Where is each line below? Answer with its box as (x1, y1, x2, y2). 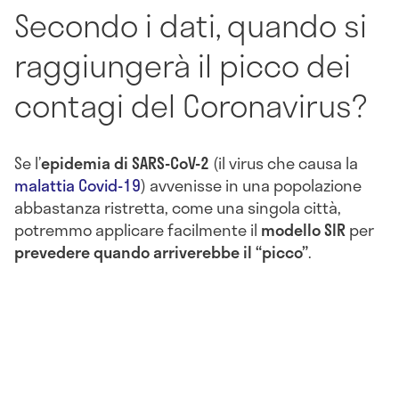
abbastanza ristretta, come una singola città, (14, 195, 341, 221)
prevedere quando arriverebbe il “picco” (14, 240, 308, 265)
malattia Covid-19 (14, 173, 141, 199)
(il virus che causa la (213, 151, 358, 176)
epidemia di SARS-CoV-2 (41, 151, 213, 176)
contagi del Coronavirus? (14, 80, 367, 129)
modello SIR (261, 217, 349, 243)
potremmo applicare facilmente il (14, 217, 261, 243)
